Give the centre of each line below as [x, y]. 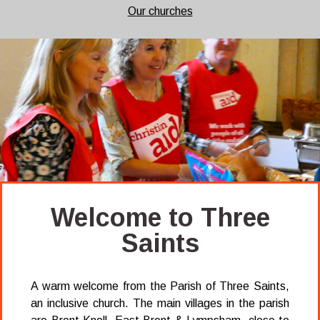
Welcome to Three [160, 217]
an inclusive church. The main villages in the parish [160, 303]
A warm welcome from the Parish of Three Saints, [160, 286]
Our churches [160, 11]
